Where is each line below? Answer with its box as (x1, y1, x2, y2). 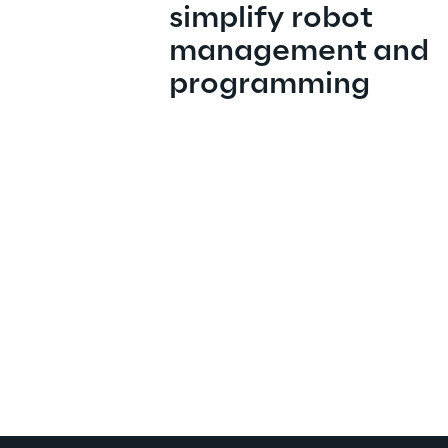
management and (168, 36, 435, 68)
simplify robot (168, 3, 379, 35)
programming (168, 69, 370, 101)
